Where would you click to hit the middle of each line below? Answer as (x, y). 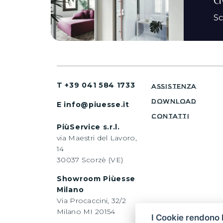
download (174, 101)
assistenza (174, 86)
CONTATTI (170, 116)
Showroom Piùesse (96, 178)
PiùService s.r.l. (88, 127)
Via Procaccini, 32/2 (91, 200)
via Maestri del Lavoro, (97, 138)
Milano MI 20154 (86, 211)
